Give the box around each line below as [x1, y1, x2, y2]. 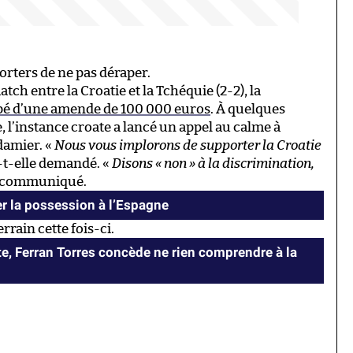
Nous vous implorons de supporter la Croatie [54, 138, 321, 152]
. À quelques [210, 102, 285, 116]
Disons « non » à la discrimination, [112, 156, 314, 170]
